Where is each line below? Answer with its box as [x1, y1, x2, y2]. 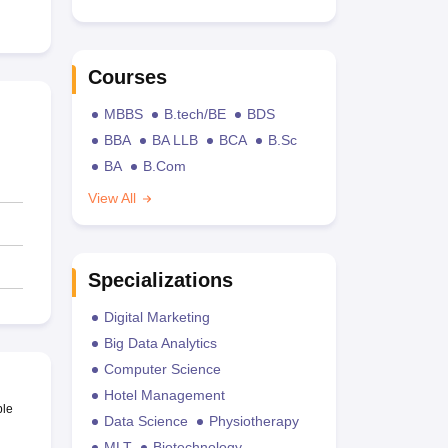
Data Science [103, 413, 188, 429]
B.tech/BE [163, 106, 226, 122]
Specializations [87, 269, 233, 291]
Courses [87, 66, 167, 88]
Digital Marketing [103, 309, 210, 325]
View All [87, 190, 140, 206]
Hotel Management [103, 387, 225, 403]
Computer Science [103, 361, 221, 377]
